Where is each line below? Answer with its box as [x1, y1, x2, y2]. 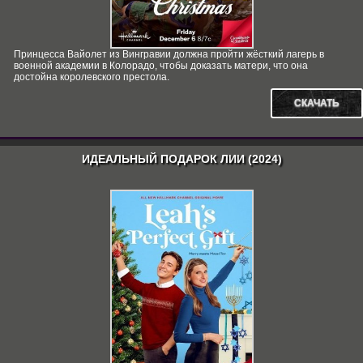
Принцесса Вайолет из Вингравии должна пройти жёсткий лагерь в [14, 49, 324, 60]
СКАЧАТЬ [294, 97, 340, 109]
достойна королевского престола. [14, 71, 169, 83]
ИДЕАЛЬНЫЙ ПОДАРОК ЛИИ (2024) [81, 152, 282, 165]
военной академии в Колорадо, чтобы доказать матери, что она [14, 60, 308, 71]
